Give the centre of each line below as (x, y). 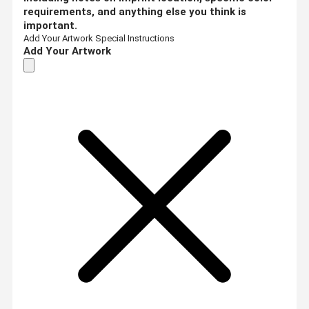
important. (50, 25)
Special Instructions (135, 38)
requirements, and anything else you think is (135, 11)
